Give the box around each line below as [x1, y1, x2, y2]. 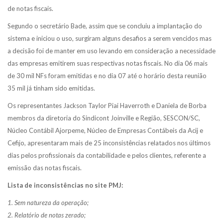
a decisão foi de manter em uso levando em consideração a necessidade [7, 46, 216, 55]
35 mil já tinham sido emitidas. [7, 84, 95, 92]
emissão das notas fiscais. [7, 163, 82, 172]
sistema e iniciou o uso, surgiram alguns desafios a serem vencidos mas [7, 34, 212, 42]
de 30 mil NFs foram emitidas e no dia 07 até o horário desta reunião [7, 71, 207, 80]
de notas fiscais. [7, 4, 53, 12]
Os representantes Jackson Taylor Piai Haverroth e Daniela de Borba [7, 101, 207, 110]
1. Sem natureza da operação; [7, 198, 89, 207]
